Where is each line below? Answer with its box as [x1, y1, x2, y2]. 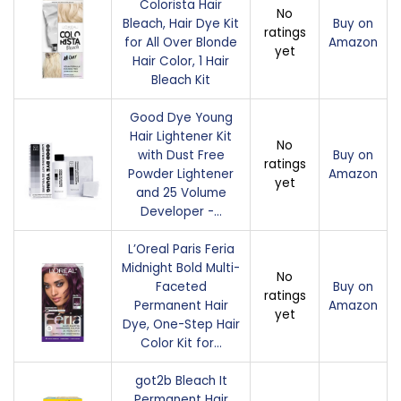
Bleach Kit [151, 71, 210, 89]
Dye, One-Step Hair [122, 315, 240, 333]
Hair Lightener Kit [130, 127, 232, 145]
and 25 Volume [135, 183, 226, 201]
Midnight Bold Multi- [122, 259, 240, 277]
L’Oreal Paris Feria [127, 240, 235, 258]
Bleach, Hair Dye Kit [123, 14, 239, 32]
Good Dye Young [129, 108, 233, 126]
